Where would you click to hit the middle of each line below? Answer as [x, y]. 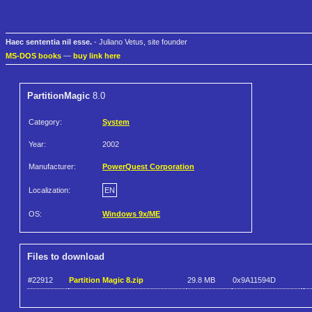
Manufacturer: [52, 167]
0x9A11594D [254, 280]
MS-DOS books [33, 56]
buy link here [97, 56]
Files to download [66, 257]
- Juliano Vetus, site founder [140, 42]
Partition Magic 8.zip [106, 280]
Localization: [49, 190]
